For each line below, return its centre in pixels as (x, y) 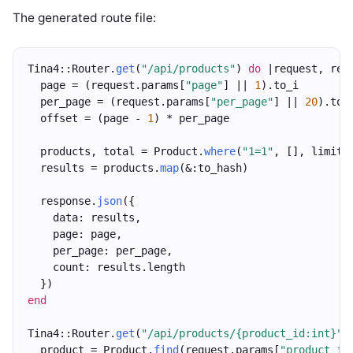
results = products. (94, 168)
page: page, (75, 234)
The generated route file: (84, 18)
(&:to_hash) (214, 168)
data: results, (84, 217)
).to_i (280, 85)
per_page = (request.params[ (119, 102)
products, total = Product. (116, 151)
